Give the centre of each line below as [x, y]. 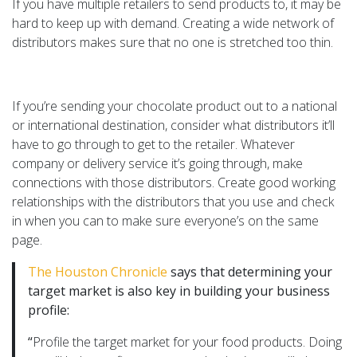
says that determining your [250, 271]
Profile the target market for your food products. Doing [187, 341]
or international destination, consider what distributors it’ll [173, 125]
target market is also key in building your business [179, 290]
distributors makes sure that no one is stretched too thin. [174, 42]
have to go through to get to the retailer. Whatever [153, 144]
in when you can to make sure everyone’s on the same [165, 220]
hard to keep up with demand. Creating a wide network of [173, 23]
